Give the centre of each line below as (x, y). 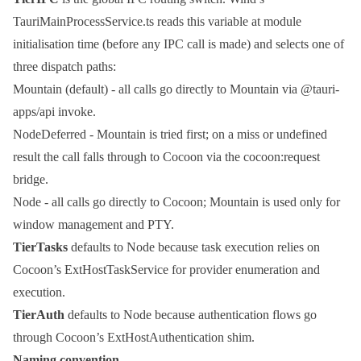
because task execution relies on (237, 247)
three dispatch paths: (64, 67)
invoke (75, 112)
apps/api (34, 112)
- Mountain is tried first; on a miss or (181, 135)
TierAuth (39, 315)
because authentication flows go (234, 315)
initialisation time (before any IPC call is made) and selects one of (178, 44)
